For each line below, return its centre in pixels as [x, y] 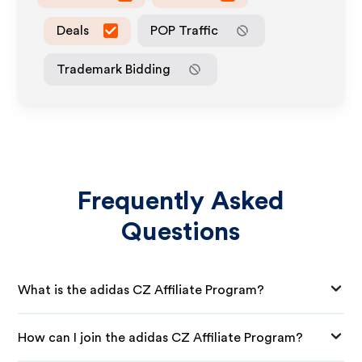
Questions [181, 232]
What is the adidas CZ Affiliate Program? [141, 290]
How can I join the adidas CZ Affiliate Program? [161, 337]
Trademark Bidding [114, 69]
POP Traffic [185, 30]
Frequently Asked [181, 201]
